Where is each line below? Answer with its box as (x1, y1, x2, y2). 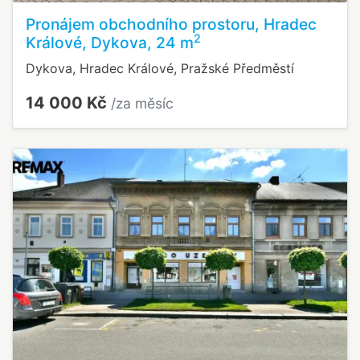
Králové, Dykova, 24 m (26, 33, 194, 53)
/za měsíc (111, 95, 174, 112)
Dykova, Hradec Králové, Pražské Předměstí (26, 60, 294, 77)
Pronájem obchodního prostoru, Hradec (26, 14, 317, 35)
